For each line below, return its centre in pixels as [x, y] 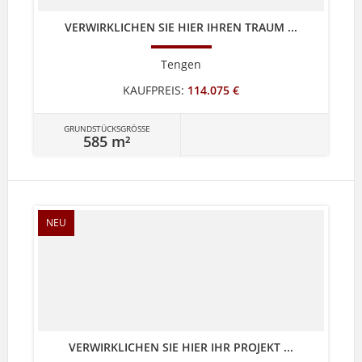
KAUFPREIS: [153, 90]
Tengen [181, 64]
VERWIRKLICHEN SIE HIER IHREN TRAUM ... [181, 27]
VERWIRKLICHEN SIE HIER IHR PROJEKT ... [181, 347]
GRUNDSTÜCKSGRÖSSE [104, 128]
